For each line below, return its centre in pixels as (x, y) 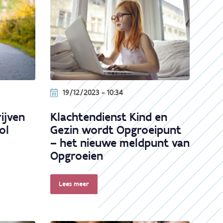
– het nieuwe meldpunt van (120, 143)
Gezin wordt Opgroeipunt (116, 130)
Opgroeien (77, 156)
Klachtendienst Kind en (109, 117)
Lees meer (74, 184)
